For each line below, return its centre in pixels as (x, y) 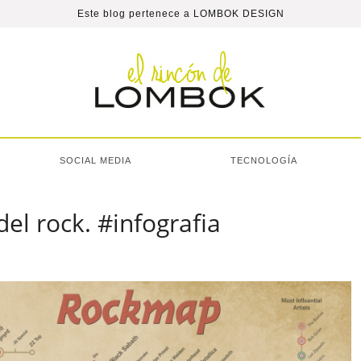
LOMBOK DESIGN (239, 14)
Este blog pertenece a (135, 14)
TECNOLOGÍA (264, 160)
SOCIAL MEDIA (95, 160)
